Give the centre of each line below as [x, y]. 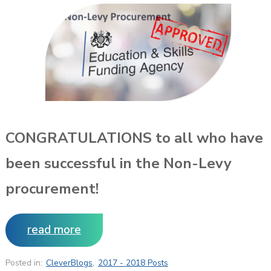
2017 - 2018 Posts [133, 263]
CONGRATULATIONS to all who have [134, 138]
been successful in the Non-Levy [118, 164]
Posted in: [24, 263]
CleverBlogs [69, 263]
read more [54, 230]
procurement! [52, 189]
